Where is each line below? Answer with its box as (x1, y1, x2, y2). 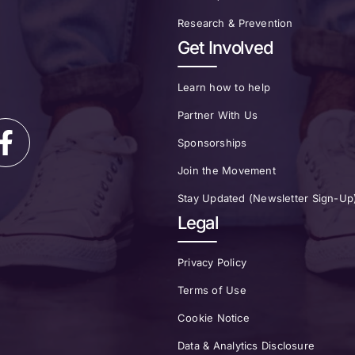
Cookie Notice (177, 311, 250, 325)
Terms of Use (177, 284, 246, 297)
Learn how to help (177, 81, 270, 94)
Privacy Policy (177, 256, 246, 269)
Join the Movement (177, 164, 276, 177)
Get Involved (177, 37, 273, 59)
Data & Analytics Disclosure (177, 339, 315, 353)
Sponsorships (177, 136, 247, 150)
